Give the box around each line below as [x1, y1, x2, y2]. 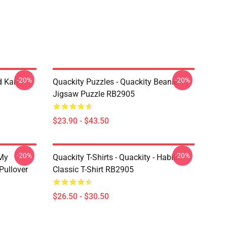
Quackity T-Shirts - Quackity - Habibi [53, 153, 180, 162]
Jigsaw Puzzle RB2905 [53, 89, 135, 99]
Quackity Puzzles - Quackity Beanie [53, 77, 178, 87]
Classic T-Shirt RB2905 [53, 165, 134, 174]
